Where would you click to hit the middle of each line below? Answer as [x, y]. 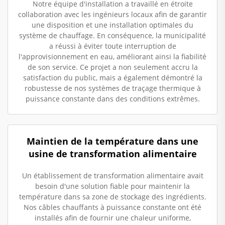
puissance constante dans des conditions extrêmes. [113, 98]
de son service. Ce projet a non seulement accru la [113, 67]
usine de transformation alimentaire [113, 153]
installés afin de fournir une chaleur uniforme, [113, 217]
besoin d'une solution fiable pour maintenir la [113, 186]
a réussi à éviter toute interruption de [113, 46]
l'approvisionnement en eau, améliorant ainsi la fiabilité [113, 56]
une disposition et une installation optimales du [113, 25]
